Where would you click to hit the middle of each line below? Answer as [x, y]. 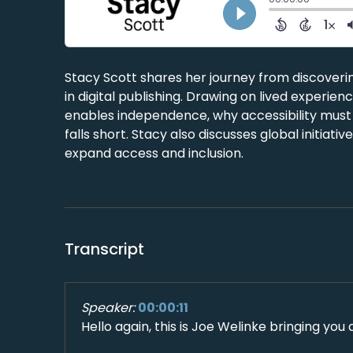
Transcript [105, 249]
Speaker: [108, 307]
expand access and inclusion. [154, 153]
